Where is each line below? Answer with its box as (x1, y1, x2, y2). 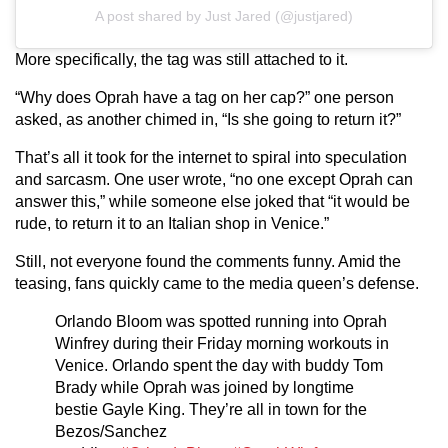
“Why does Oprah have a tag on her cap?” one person (15, 89, 394, 107)
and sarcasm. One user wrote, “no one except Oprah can (15, 171, 413, 189)
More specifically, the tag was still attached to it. (15, 51, 348, 69)
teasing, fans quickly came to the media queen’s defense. (15, 275, 419, 293)
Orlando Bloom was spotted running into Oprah (55, 313, 387, 331)
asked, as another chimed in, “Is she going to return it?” (15, 111, 401, 129)
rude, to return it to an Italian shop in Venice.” (15, 215, 329, 233)
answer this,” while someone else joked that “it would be (15, 193, 410, 211)
